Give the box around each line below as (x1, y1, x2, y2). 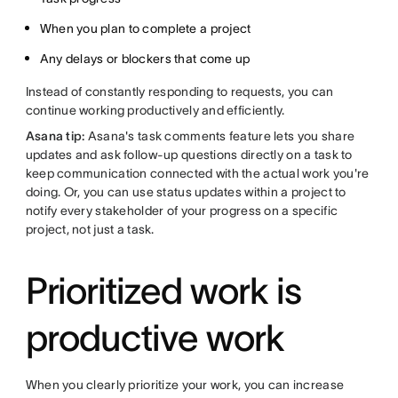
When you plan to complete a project (39, 21, 251, 36)
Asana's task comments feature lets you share (84, 129, 355, 143)
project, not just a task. (25, 222, 155, 236)
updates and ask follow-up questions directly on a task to (25, 147, 353, 162)
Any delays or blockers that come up (39, 52, 251, 66)
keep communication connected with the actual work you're (25, 166, 370, 180)
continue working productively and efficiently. (25, 103, 285, 117)
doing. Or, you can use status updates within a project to (25, 185, 346, 199)
